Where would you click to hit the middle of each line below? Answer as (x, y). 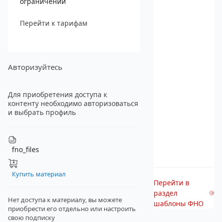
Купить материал (39, 174)
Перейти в (171, 183)
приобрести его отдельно (48, 209)
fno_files (26, 149)
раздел (165, 193)
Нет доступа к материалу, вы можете (65, 200)
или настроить (112, 209)
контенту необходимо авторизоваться (73, 103)
